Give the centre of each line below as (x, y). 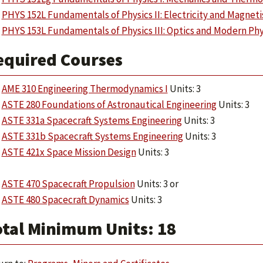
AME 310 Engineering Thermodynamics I (85, 89)
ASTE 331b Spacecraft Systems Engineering (92, 136)
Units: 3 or (156, 184)
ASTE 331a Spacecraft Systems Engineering (92, 120)
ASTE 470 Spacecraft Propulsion (68, 184)
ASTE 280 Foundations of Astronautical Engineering (109, 104)
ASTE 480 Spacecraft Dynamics (65, 200)
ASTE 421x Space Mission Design (69, 152)
